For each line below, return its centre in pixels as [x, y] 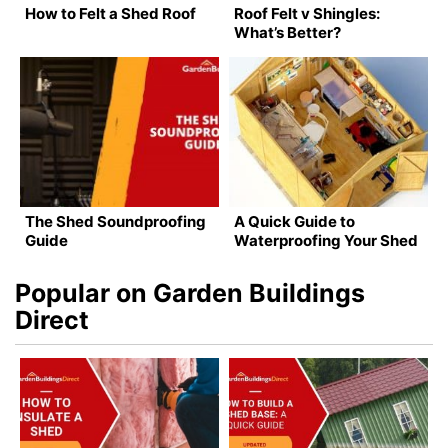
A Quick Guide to [294, 221]
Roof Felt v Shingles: [307, 14]
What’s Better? [287, 33]
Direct [52, 319]
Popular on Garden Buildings [190, 292]
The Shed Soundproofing [115, 221]
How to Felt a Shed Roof [110, 14]
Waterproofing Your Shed [326, 240]
